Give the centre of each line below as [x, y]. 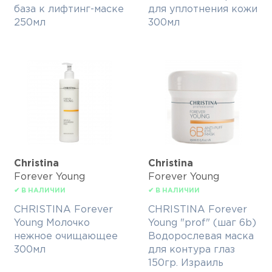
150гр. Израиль [186, 263]
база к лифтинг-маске [69, 10]
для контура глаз [192, 250]
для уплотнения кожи [203, 10]
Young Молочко [52, 223]
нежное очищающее [66, 237]
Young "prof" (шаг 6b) [202, 223]
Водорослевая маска [201, 237]
